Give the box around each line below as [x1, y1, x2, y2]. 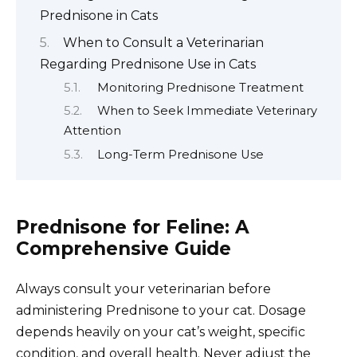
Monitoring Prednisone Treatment [96, 80, 304, 95]
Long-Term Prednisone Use [96, 147, 264, 162]
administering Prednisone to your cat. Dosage [16, 303, 306, 319]
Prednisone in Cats [40, 8, 158, 24]
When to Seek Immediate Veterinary [96, 104, 317, 119]
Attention [64, 124, 121, 139]
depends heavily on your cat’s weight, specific [16, 324, 305, 340]
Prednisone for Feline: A [16, 216, 249, 239]
